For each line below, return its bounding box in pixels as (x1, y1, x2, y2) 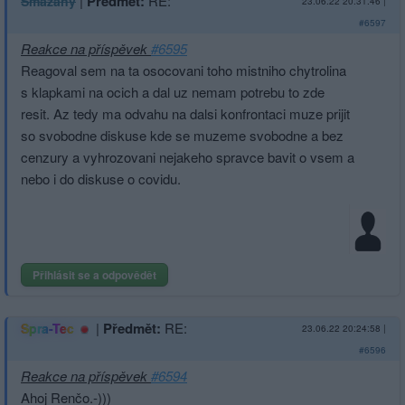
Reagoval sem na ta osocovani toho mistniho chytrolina (21, 60, 346, 80)
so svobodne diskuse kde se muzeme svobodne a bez (21, 125, 344, 145)
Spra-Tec (21, 318, 74, 337)
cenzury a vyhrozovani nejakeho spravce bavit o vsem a (21, 146, 354, 166)
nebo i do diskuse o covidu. (21, 168, 181, 188)
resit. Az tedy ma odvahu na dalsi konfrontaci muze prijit (21, 103, 350, 123)
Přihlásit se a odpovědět (33, 266, 156, 283)
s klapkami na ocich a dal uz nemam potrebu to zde (21, 81, 325, 101)
